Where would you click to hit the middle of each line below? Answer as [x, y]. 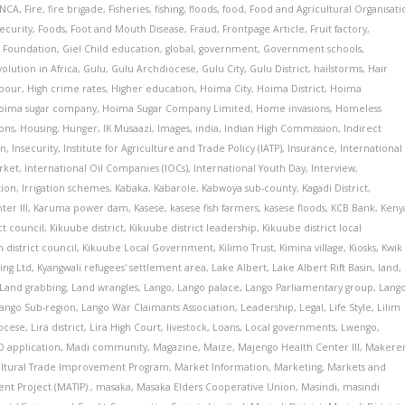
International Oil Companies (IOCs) [107, 168]
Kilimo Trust [247, 248]
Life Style [351, 307]
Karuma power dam [81, 208]
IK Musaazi [128, 128]
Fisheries [129, 9]
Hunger [80, 128]
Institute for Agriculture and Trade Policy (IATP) [173, 148]
